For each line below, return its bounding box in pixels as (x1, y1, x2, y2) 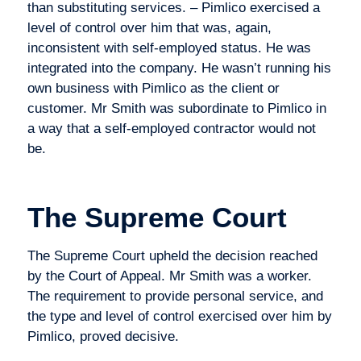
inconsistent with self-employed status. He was (27, 39, 311, 56)
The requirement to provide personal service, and (27, 288, 323, 305)
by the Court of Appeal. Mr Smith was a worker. (27, 268, 312, 284)
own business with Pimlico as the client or (27, 80, 280, 96)
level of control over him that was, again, (27, 19, 272, 35)
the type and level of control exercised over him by (27, 309, 332, 325)
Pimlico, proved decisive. (27, 329, 179, 345)
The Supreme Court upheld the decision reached (27, 248, 317, 264)
